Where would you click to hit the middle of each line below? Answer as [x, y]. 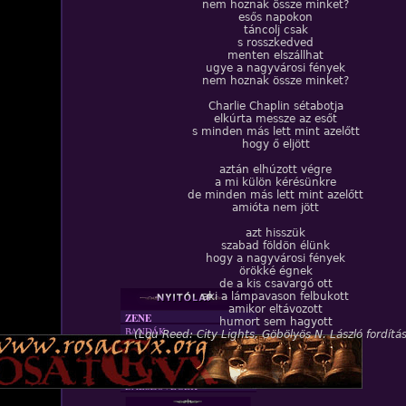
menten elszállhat [275, 55]
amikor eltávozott [275, 309]
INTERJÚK [149, 358]
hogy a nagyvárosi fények [275, 258]
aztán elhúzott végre [275, 169]
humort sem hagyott [275, 322]
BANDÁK [145, 331]
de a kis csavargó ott [275, 284]
